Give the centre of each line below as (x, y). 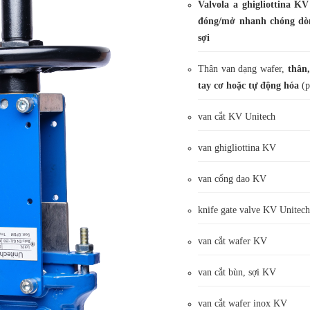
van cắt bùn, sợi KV (237, 272)
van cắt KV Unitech (237, 117)
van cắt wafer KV (233, 241)
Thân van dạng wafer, (243, 69)
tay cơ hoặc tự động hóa (249, 85)
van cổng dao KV (232, 179)
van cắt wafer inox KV (243, 303)
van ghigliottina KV (237, 148)
